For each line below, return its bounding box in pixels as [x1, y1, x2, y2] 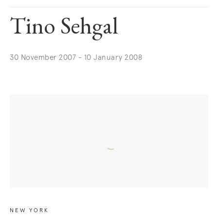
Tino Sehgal [10, 17, 118, 40]
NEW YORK [10, 208, 49, 214]
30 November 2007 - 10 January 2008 [10, 54, 142, 61]
